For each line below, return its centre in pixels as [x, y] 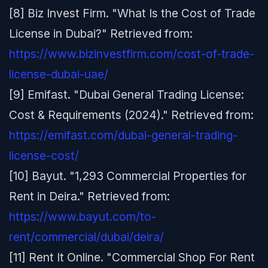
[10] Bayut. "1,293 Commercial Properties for [128, 176]
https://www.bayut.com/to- [83, 217]
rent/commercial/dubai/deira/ [86, 237]
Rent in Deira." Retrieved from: [89, 196]
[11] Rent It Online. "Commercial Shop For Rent [132, 257]
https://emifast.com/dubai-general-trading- [123, 135]
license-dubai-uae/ [59, 74]
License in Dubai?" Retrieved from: [101, 33]
